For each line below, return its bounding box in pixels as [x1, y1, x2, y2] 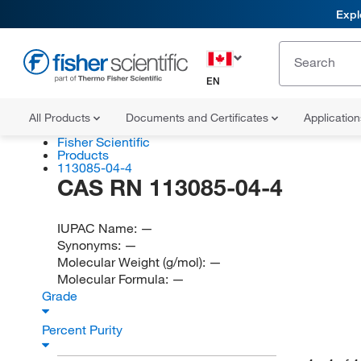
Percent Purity [42, 322, 126, 338]
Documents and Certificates [126, 110, 272, 125]
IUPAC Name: [56, 220, 140, 236]
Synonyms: [56, 237, 124, 253]
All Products [29, 110, 93, 125]
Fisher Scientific [56, 134, 150, 150]
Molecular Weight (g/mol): [56, 254, 209, 270]
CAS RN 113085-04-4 [56, 173, 283, 201]
